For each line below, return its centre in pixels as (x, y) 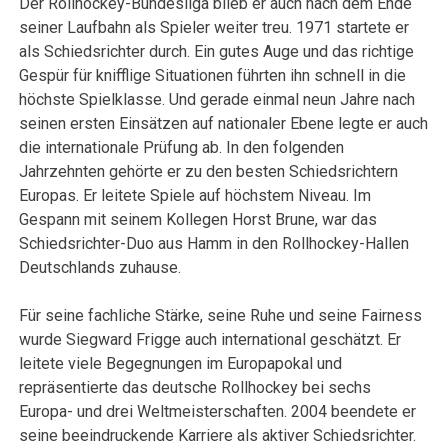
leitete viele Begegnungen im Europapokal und (181, 364)
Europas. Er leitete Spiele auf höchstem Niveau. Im (195, 196)
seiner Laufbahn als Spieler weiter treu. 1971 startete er (214, 28)
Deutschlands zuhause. (100, 268)
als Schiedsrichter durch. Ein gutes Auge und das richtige (217, 52)
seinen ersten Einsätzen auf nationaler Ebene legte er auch (224, 124)
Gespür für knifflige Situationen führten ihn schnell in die (213, 76)
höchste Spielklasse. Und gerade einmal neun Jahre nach (217, 100)
